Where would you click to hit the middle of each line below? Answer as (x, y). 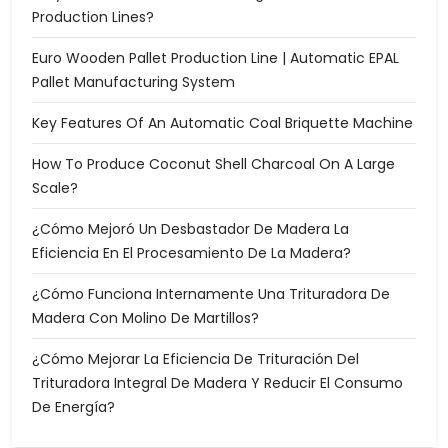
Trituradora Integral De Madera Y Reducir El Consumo (217, 382)
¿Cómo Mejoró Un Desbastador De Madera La (190, 228)
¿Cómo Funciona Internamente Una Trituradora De (211, 293)
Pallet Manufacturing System (133, 81)
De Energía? (73, 406)
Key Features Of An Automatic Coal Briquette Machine (222, 122)
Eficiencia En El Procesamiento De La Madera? (191, 252)
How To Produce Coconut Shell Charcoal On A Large (213, 163)
